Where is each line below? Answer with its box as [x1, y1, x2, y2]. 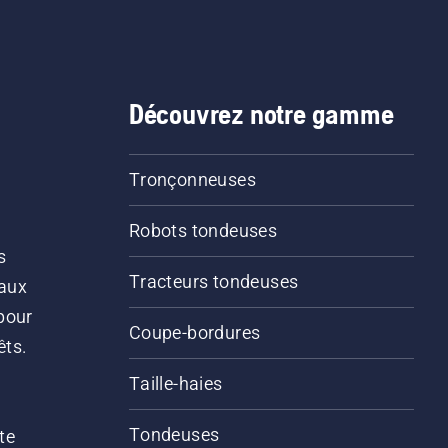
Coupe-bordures [128, 322, 261, 343]
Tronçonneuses [128, 169, 256, 190]
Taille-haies [128, 373, 223, 394]
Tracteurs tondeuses [128, 271, 299, 292]
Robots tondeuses [128, 220, 278, 241]
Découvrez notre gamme [128, 98, 394, 130]
